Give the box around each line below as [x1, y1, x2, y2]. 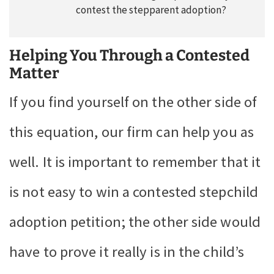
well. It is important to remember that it [9, 152, 261, 172]
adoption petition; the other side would [9, 212, 261, 232]
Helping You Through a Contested [9, 46, 250, 65]
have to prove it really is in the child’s [9, 242, 245, 262]
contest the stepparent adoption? [75, 2, 226, 17]
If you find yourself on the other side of [9, 92, 257, 112]
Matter [9, 64, 59, 83]
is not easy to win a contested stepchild [9, 182, 259, 202]
